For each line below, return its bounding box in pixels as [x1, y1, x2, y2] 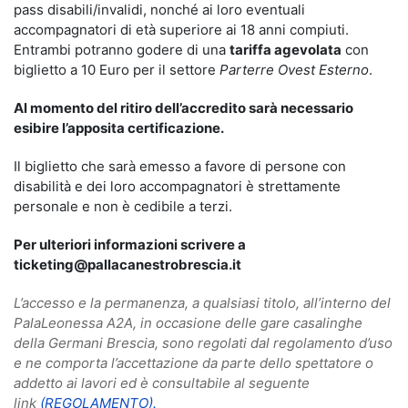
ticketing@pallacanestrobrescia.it [14, 256, 241, 273]
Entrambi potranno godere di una [14, 41, 229, 58]
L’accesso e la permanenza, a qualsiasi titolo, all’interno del [14, 294, 391, 311]
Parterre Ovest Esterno [219, 61, 369, 78]
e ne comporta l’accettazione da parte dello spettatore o [14, 354, 373, 372]
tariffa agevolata [229, 41, 342, 58]
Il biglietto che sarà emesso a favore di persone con [14, 158, 346, 175]
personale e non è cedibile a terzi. [14, 198, 232, 215]
